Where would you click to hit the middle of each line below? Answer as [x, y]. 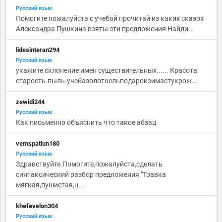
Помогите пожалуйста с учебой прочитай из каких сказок [110, 18]
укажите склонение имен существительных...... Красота [106, 70]
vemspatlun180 [37, 143]
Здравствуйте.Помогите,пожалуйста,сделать [89, 164]
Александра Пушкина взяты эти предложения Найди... [105, 28]
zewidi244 [30, 102]
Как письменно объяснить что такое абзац [86, 122]
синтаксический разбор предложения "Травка [91, 174]
